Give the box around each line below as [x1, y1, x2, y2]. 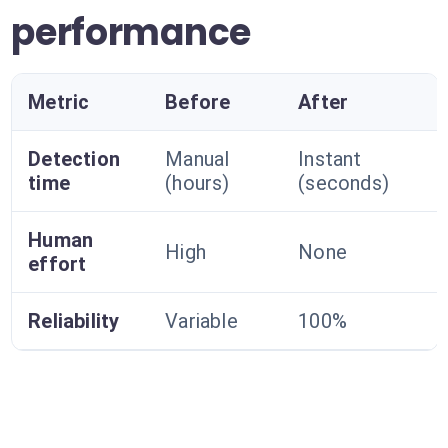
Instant [298, 147, 362, 171]
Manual [165, 147, 230, 171]
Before [165, 90, 231, 114]
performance [11, 7, 251, 58]
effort [28, 252, 87, 276]
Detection [28, 147, 121, 171]
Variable [165, 309, 238, 333]
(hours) [165, 171, 230, 195]
